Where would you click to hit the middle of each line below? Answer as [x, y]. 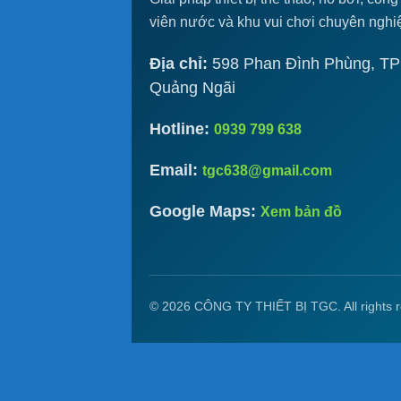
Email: [174, 170]
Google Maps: [203, 211]
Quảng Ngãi [192, 87]
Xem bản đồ [301, 211]
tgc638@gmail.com [267, 170]
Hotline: [179, 128]
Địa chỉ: [179, 63]
